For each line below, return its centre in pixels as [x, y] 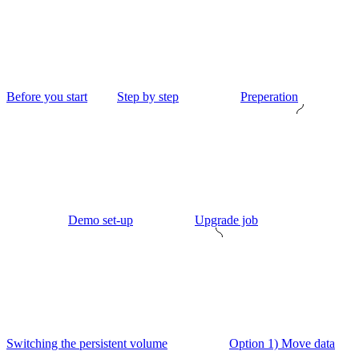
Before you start [47, 96]
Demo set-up [101, 220]
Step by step [148, 96]
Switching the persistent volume [87, 343]
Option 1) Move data [282, 343]
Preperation [269, 96]
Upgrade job [226, 220]
